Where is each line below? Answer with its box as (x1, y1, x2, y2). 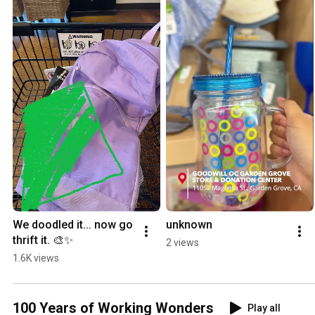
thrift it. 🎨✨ (13, 233, 73, 247)
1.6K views (13, 252, 59, 264)
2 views (166, 236, 199, 248)
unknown (166, 217, 212, 231)
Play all (247, 302, 281, 314)
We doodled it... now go (13, 217, 133, 231)
